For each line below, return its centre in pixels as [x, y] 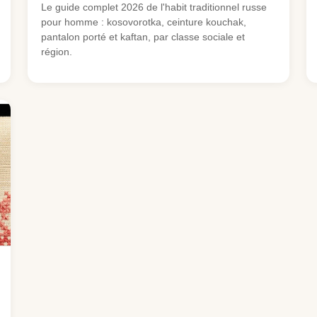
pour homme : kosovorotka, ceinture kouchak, [143, 22]
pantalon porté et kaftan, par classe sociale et [143, 36]
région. [56, 51]
